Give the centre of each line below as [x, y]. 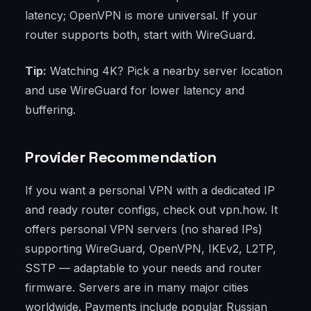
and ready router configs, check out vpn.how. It [151, 210]
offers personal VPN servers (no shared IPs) [144, 229]
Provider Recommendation [121, 157]
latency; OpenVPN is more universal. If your [141, 16]
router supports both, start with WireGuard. [140, 35]
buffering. [50, 110]
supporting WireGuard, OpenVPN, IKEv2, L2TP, [151, 249]
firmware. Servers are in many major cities [137, 288]
